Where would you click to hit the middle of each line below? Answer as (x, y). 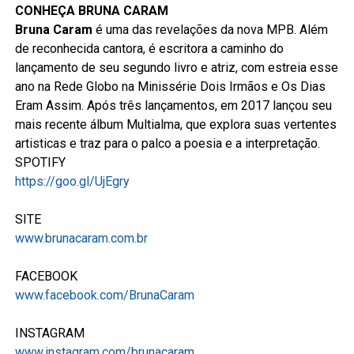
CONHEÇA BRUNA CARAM (91, 10)
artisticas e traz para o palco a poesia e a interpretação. (167, 143)
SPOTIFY (40, 162)
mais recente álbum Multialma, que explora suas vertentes (175, 124)
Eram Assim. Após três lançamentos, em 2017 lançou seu (173, 105)
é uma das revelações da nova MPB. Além (210, 29)
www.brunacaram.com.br (81, 238)
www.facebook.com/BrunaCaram (104, 295)
